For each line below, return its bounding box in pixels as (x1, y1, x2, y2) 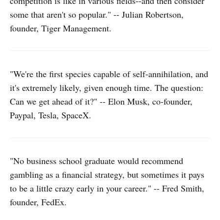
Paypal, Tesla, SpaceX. (10, 109, 91, 121)
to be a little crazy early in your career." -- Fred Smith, (10, 182, 204, 194)
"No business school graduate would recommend (10, 155, 183, 166)
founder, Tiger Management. (10, 22, 111, 34)
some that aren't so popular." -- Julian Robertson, (10, 8, 184, 20)
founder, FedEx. (10, 196, 67, 208)
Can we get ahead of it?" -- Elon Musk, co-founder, (10, 95, 192, 107)
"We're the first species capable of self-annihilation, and (10, 68, 208, 80)
